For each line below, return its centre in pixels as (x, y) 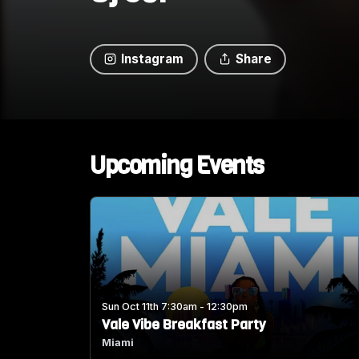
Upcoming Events (177, 165)
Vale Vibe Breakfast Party (184, 325)
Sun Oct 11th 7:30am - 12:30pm (175, 307)
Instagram (153, 58)
